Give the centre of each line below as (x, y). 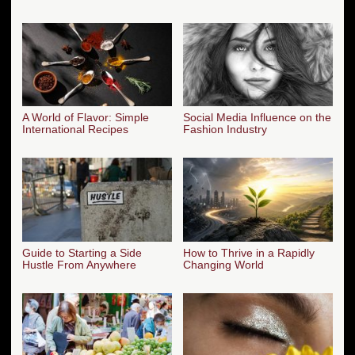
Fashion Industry (225, 130)
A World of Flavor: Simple (86, 118)
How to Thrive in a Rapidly (249, 253)
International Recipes (75, 130)
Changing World (223, 265)
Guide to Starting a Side (82, 253)
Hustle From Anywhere (79, 265)
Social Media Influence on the (257, 118)
